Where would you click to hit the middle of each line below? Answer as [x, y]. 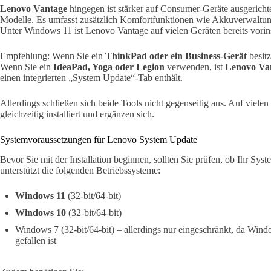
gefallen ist [36, 240]
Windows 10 [41, 212]
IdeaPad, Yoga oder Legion [109, 67]
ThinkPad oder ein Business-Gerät [176, 56]
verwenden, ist [195, 67]
